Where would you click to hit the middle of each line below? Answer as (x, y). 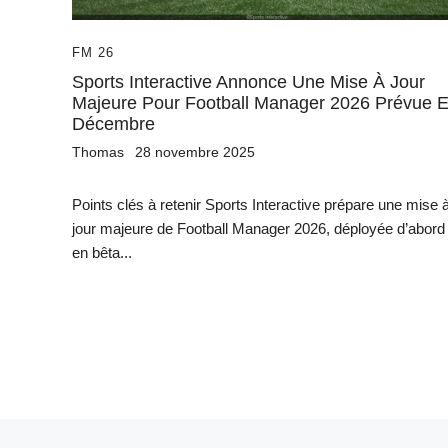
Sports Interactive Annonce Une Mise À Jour (248, 82)
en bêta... (102, 253)
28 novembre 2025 (195, 152)
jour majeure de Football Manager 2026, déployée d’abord (258, 229)
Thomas (98, 152)
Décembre (113, 124)
